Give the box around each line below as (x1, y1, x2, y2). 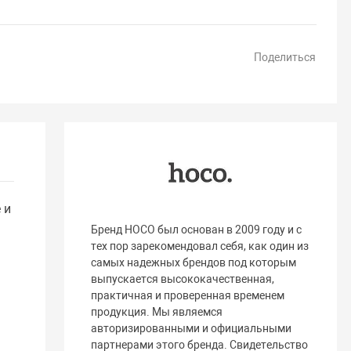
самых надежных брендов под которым (91, 255, 297, 269)
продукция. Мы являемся (91, 305, 223, 318)
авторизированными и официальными (91, 321, 292, 335)
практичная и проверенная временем (91, 288, 285, 302)
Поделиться (253, 51, 316, 64)
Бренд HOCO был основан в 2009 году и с (91, 223, 302, 236)
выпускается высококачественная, (91, 272, 275, 285)
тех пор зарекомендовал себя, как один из (91, 239, 309, 252)
